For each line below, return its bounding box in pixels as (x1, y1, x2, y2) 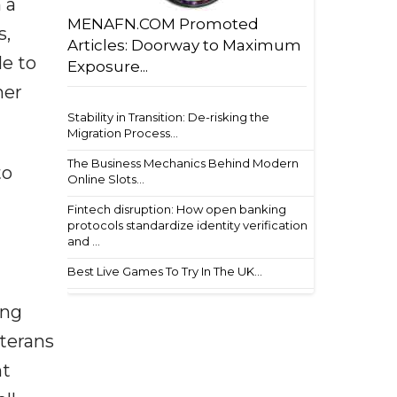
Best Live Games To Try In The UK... (67, 264, 262, 278)
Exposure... (67, 58, 148, 75)
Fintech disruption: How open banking (67, 202, 286, 216)
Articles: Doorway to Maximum (67, 36, 301, 54)
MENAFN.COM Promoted (67, 15, 259, 33)
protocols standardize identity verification (67, 218, 307, 232)
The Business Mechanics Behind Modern (67, 156, 299, 170)
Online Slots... (67, 172, 144, 186)
